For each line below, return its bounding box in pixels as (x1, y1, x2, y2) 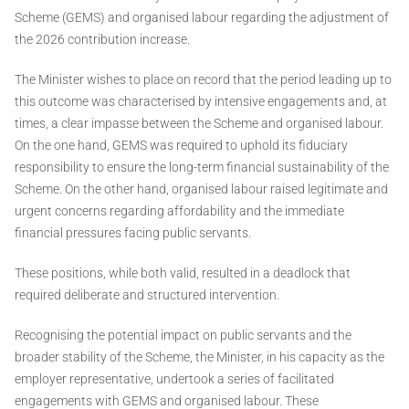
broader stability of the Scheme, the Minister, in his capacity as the (15, 350, 384, 365)
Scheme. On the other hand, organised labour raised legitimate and (15, 182, 388, 197)
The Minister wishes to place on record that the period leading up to (15, 72, 392, 88)
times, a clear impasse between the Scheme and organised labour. (15, 116, 383, 131)
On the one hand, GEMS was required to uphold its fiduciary (15, 138, 348, 153)
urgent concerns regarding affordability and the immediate (15, 204, 344, 219)
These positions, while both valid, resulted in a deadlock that (15, 266, 351, 281)
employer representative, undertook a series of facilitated (15, 372, 334, 387)
